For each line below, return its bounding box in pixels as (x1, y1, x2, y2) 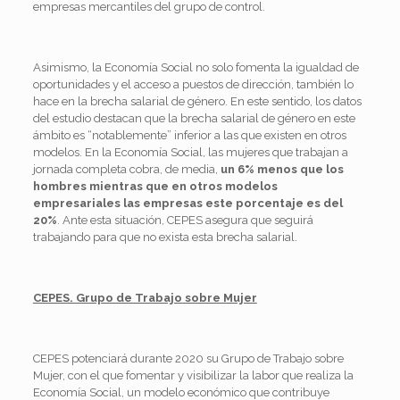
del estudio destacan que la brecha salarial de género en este (32, 111, 355, 125)
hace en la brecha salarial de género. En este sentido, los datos (32, 94, 362, 108)
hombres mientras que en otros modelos (32, 179, 278, 193)
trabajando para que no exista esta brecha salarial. (32, 229, 297, 244)
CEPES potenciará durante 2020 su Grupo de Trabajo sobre (32, 351, 344, 365)
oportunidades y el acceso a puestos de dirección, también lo (32, 77, 354, 91)
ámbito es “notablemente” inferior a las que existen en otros (32, 128, 346, 142)
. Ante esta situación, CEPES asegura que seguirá (56, 212, 313, 227)
